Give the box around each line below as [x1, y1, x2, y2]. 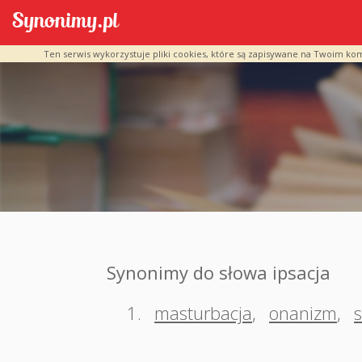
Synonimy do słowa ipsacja [107, 260, 330, 284]
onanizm [269, 301, 337, 325]
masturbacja [154, 301, 252, 325]
